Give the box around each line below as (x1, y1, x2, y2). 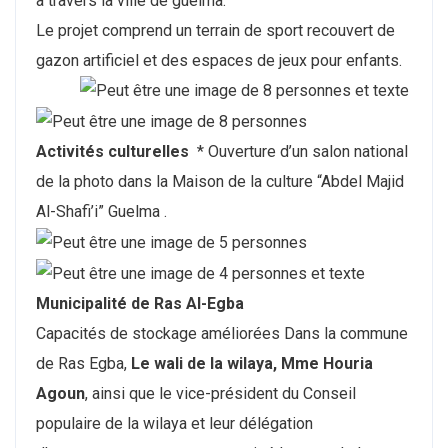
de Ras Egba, (36, 353, 131, 373)
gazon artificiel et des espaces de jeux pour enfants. (36, 50, 402, 70)
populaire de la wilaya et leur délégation (36, 413, 313, 433)
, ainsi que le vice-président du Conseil (85, 383, 356, 403)
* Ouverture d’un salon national (189, 142, 408, 162)
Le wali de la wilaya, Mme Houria (131, 353, 373, 373)
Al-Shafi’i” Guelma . (36, 202, 167, 222)
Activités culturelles (36, 142, 189, 162)
